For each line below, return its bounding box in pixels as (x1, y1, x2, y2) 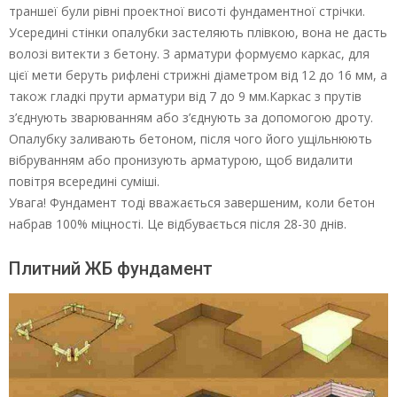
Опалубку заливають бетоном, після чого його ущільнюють (9, 130, 372, 148)
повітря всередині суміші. (9, 173, 160, 191)
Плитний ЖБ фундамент (9, 258, 213, 280)
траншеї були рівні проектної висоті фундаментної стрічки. (9, 3, 365, 20)
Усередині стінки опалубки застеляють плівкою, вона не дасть (9, 24, 387, 42)
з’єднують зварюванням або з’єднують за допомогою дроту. (9, 109, 373, 127)
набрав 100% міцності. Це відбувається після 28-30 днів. (9, 215, 346, 233)
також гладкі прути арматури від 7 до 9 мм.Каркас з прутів (9, 88, 362, 105)
